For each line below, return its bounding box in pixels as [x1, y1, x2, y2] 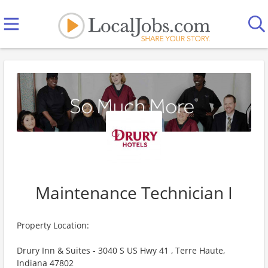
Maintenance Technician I [35, 181, 233, 204]
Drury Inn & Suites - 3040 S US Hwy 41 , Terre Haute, [17, 245, 225, 256]
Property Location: [17, 220, 89, 231]
